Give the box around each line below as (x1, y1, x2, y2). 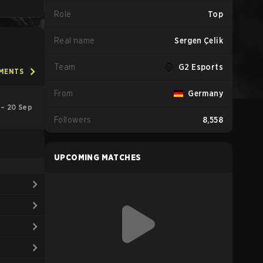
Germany (188, 89, 223, 98)
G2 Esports (178, 62, 223, 72)
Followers (54, 115, 92, 124)
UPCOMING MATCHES (54, 153, 141, 162)
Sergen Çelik (174, 36, 223, 45)
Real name (54, 36, 95, 45)
